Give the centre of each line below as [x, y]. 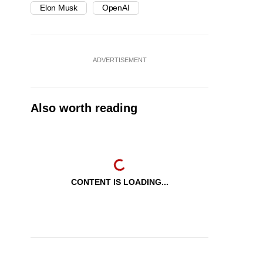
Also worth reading [84, 108]
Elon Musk [59, 8]
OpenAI [116, 8]
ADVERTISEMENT [119, 60]
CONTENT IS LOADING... [119, 182]
